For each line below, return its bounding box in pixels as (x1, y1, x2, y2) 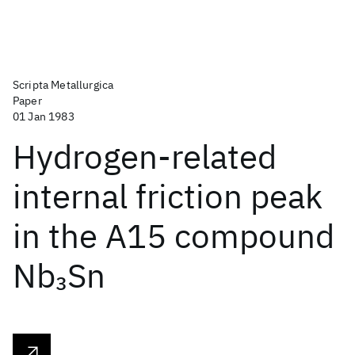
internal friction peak (13, 174, 323, 218)
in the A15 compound (13, 214, 334, 258)
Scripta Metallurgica (13, 78, 114, 92)
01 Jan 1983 (13, 109, 74, 124)
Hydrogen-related (13, 135, 277, 178)
